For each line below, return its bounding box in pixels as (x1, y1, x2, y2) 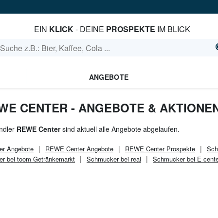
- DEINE (73, 23, 106, 35)
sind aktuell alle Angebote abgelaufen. (60, 124, 180, 134)
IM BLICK (155, 23, 190, 35)
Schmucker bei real (87, 154, 141, 163)
